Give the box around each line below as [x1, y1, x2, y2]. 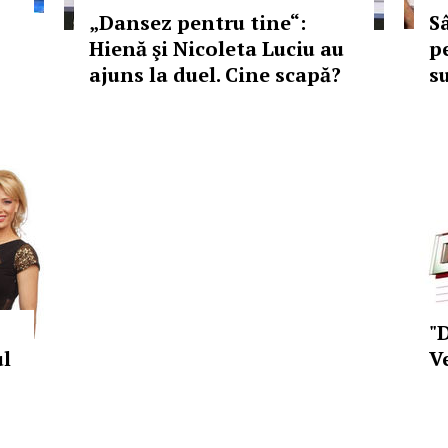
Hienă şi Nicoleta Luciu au [89, 35, 344, 62]
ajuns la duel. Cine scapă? [89, 61, 341, 88]
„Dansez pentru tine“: [89, 9, 306, 36]
